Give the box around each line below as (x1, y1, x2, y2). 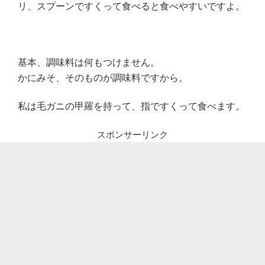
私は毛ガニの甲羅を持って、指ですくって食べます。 (18, 101, 245, 112)
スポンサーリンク (97, 129, 168, 140)
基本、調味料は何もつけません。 (18, 57, 160, 67)
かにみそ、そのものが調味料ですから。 (18, 72, 188, 83)
